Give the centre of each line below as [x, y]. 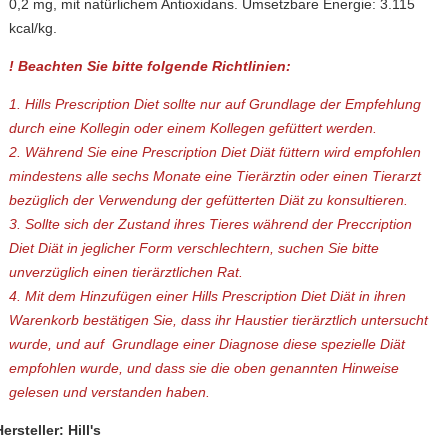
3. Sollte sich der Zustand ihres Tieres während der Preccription [211, 224]
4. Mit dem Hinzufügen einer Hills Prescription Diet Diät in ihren [208, 296]
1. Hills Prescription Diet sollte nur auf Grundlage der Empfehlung [215, 104]
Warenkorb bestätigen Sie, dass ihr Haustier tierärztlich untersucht [219, 320]
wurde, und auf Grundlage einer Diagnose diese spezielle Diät [207, 344]
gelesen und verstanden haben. [110, 392]
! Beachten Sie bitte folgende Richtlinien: [150, 66]
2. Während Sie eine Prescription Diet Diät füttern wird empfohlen [215, 152]
